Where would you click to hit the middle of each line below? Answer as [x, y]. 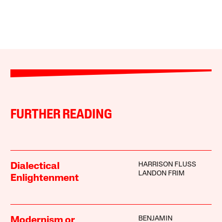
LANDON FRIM [161, 173]
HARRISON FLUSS [167, 165]
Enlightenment [45, 178]
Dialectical [35, 166]
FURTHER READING [61, 115]
